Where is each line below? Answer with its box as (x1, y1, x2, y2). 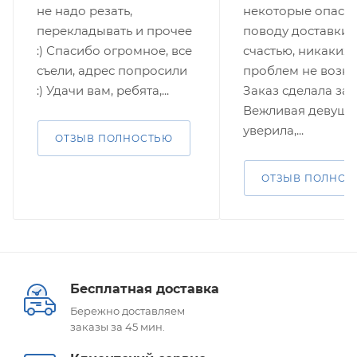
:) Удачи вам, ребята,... (37, 82, 169, 98)
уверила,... (243, 122, 304, 138)
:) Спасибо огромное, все (37, 42, 192, 58)
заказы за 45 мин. (70, 320, 165, 333)
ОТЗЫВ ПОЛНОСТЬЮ (55, 131, 173, 144)
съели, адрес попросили (37, 62, 187, 78)
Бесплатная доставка (70, 280, 219, 296)
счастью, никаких (243, 42, 350, 58)
